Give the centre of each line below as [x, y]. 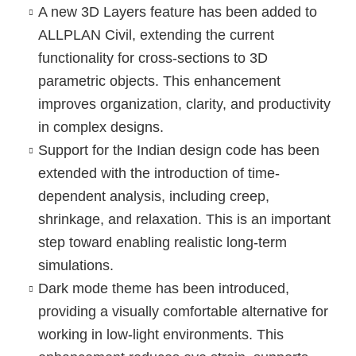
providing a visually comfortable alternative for [183, 312]
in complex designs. [101, 128]
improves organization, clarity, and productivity [184, 104]
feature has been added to [231, 12]
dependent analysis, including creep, [153, 197]
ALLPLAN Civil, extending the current [156, 35]
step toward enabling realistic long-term [162, 243]
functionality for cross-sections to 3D [153, 58]
